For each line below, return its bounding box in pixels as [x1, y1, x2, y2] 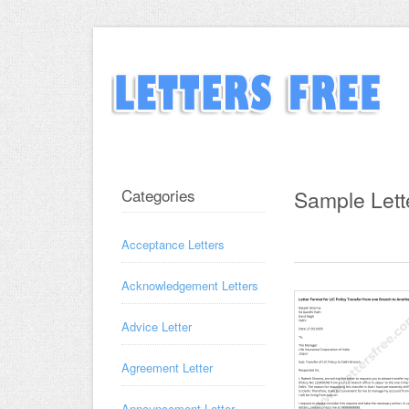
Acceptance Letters [121, 236, 225, 253]
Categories [121, 184, 195, 206]
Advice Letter [121, 318, 192, 335]
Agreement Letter [121, 359, 213, 376]
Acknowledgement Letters [121, 277, 258, 294]
